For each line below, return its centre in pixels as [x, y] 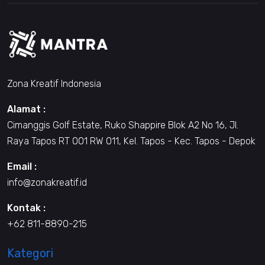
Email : [22, 166]
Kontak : [26, 208]
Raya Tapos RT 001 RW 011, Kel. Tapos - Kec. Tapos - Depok [131, 141]
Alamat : [26, 109]
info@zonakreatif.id [47, 182]
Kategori [30, 253]
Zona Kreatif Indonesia [54, 83]
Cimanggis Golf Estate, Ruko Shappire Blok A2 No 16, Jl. [123, 125]
